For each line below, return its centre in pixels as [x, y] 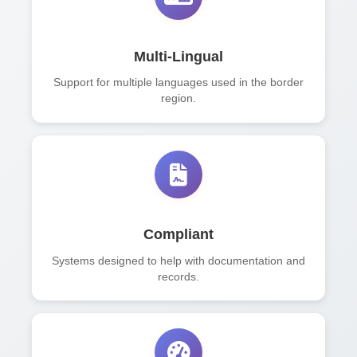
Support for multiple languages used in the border [178, 83]
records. [178, 277]
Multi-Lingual [178, 56]
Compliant [178, 234]
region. [178, 99]
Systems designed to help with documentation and [178, 261]
